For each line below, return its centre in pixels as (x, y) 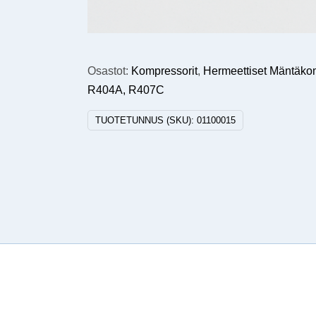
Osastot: (110, 71)
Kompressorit (165, 71)
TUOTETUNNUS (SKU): (146, 121)
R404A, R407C (126, 90)
